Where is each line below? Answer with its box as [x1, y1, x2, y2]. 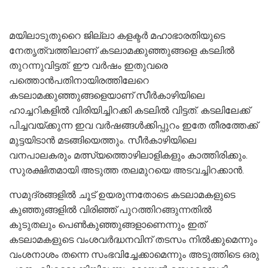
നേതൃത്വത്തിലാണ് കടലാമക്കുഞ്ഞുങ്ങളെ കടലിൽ [9, 44, 234, 56]
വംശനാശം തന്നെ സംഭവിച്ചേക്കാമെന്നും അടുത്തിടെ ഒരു [9, 248, 259, 260]
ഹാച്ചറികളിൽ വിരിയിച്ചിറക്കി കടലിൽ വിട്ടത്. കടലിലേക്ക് [9, 104, 250, 116]
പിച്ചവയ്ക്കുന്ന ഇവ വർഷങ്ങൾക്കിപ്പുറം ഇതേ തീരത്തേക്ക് [9, 119, 258, 131]
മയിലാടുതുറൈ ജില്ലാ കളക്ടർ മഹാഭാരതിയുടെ [9, 29, 225, 41]
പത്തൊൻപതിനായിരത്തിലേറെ [9, 74, 149, 86]
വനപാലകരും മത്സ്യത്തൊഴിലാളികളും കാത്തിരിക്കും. [9, 149, 248, 161]
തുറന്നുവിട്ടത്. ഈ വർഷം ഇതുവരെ [9, 59, 167, 71]
